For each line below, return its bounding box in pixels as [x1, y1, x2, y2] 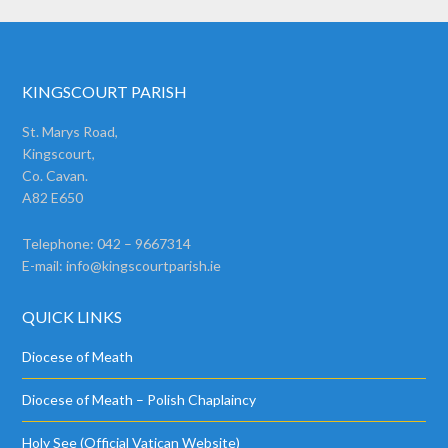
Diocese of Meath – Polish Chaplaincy [22, 391, 257, 408]
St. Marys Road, [22, 123, 119, 140]
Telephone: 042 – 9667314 [22, 235, 192, 252]
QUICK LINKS [22, 307, 123, 326]
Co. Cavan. [22, 167, 89, 184]
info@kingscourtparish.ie [66, 257, 222, 274]
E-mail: [22, 257, 67, 274]
